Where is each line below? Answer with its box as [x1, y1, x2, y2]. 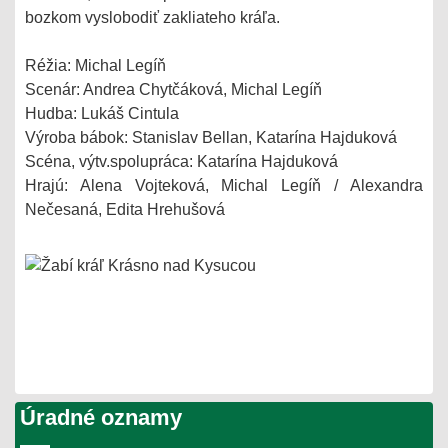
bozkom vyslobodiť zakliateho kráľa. [25, 8, 280, 26]
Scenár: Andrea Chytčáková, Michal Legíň [25, 80, 322, 98]
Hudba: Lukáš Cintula [25, 104, 179, 122]
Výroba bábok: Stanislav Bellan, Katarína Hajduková [25, 128, 397, 146]
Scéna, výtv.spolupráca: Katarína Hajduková [25, 152, 338, 170]
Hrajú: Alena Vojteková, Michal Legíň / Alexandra [25, 176, 423, 194]
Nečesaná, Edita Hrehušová [25, 200, 225, 218]
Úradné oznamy [20, 405, 182, 431]
